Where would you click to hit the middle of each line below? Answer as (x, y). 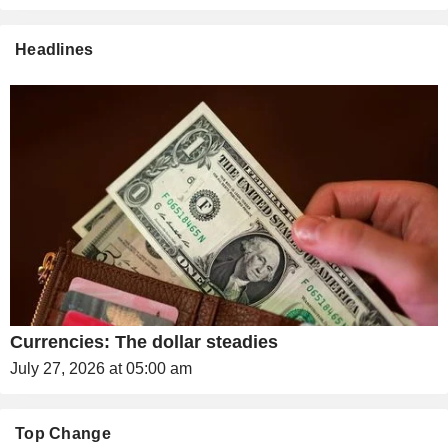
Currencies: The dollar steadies (144, 341)
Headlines (54, 49)
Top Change (63, 433)
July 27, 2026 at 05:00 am (101, 368)
